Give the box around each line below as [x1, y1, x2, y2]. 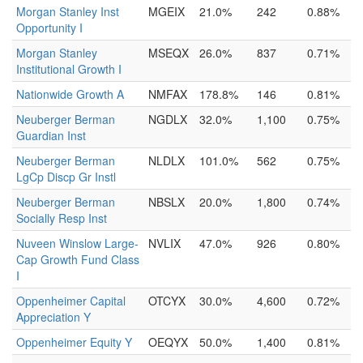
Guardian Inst [16, 127, 86, 143]
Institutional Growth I [16, 61, 122, 77]
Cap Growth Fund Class [16, 251, 139, 267]
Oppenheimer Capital [16, 293, 126, 309]
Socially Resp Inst [16, 210, 107, 226]
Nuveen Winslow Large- [16, 235, 139, 251]
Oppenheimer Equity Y [16, 334, 132, 350]
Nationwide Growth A [16, 86, 124, 102]
